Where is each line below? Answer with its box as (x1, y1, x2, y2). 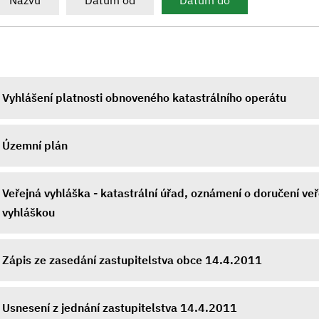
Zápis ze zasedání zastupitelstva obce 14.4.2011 (2, 253, 262, 267)
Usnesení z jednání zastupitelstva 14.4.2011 (2, 300, 237, 315)
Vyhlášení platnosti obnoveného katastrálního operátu (2, 90, 286, 105)
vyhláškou (2, 205, 55, 219)
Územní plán (2, 138, 68, 152)
